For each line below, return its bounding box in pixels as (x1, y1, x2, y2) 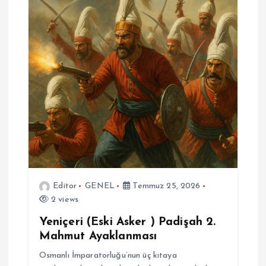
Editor (53, 181, 77, 191)
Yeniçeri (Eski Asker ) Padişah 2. (39, 216, 216, 228)
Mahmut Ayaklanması (39, 230, 157, 242)
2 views (48, 195, 79, 204)
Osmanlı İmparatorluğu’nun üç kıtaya (39, 251, 177, 260)
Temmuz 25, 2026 (130, 181, 201, 191)
